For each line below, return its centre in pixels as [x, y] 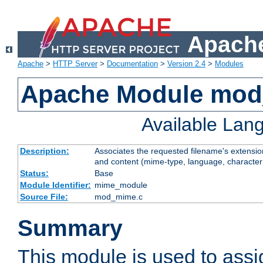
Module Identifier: [55, 185]
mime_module [121, 185]
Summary [70, 228]
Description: [44, 151]
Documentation [132, 64]
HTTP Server [75, 64]
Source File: [44, 197]
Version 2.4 [186, 64]
